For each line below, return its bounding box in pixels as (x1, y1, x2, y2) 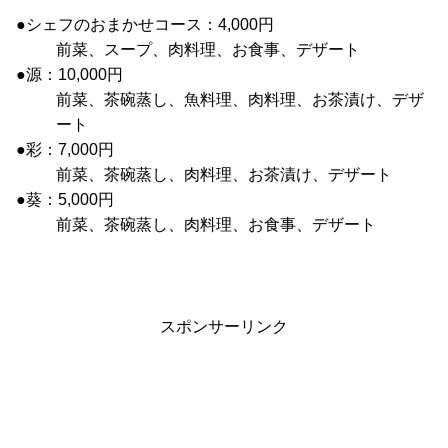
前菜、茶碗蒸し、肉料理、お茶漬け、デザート (56, 166, 392, 184)
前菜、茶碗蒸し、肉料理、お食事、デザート (56, 216, 376, 234)
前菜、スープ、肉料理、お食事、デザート (56, 41, 360, 59)
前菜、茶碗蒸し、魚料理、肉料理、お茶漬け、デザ (56, 91, 424, 109)
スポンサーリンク (160, 317, 288, 335)
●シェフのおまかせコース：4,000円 (16, 16, 274, 34)
